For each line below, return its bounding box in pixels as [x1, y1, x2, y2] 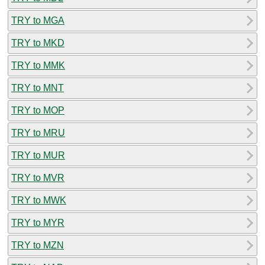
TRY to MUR [11, 150, 65, 160]
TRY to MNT [11, 82, 64, 93]
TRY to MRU [11, 127, 65, 138]
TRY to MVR [11, 172, 64, 183]
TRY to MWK [11, 195, 66, 205]
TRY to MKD [11, 37, 64, 48]
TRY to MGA [11, 15, 64, 25]
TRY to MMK [11, 60, 65, 70]
